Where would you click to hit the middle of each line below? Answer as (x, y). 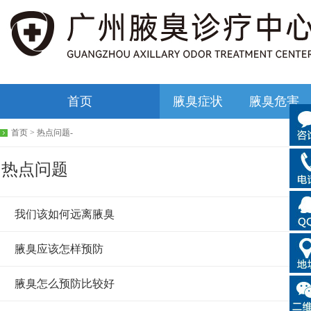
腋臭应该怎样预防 (59, 249)
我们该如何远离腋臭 (65, 214)
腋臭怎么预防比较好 (65, 284)
